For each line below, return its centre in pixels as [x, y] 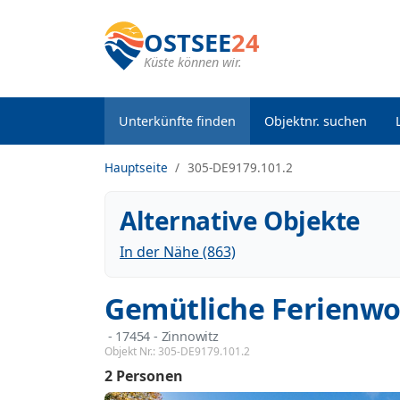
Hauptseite [136, 167]
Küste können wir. [193, 62]
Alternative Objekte [241, 221]
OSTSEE [187, 42]
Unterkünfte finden [177, 121]
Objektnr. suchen [316, 121]
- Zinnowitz [184, 336]
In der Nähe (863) [178, 252]
